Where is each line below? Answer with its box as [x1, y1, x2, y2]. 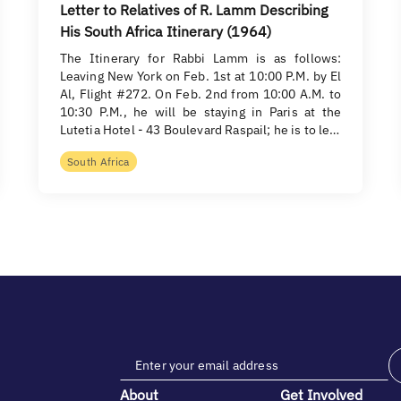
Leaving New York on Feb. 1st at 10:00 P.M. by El [59, 68, 342, 84]
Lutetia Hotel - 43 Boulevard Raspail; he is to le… [59, 122, 340, 138]
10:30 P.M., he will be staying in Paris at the [59, 104, 342, 120]
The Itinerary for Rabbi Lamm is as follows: [59, 50, 342, 66]
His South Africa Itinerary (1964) [59, 22, 271, 40]
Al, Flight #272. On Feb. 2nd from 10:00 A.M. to [59, 86, 342, 102]
